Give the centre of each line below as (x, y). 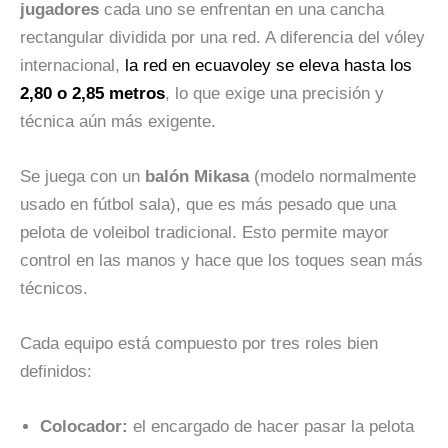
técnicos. (54, 288)
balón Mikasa (197, 176)
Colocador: (84, 427)
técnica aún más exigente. (118, 121)
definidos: (56, 371)
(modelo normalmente (332, 176)
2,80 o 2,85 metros (92, 93)
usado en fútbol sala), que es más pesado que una (208, 204)
